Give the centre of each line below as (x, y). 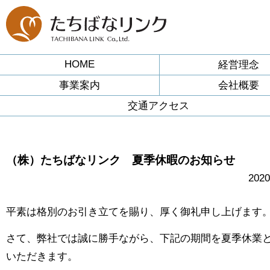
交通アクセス (159, 105)
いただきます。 (42, 257)
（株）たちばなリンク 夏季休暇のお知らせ (121, 160)
